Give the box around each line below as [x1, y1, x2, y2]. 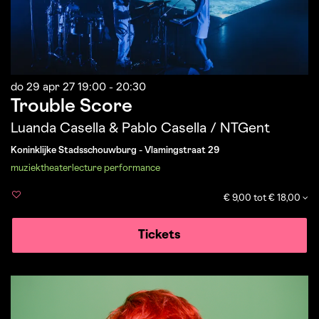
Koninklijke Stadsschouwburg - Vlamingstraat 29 [11, 146, 219, 155]
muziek [11, 164, 41, 172]
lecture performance [72, 164, 160, 172]
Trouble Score [11, 98, 132, 115]
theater [41, 164, 72, 172]
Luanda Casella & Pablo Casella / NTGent [11, 122, 270, 135]
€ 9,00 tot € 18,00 [224, 194, 303, 202]
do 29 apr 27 [11, 82, 78, 93]
